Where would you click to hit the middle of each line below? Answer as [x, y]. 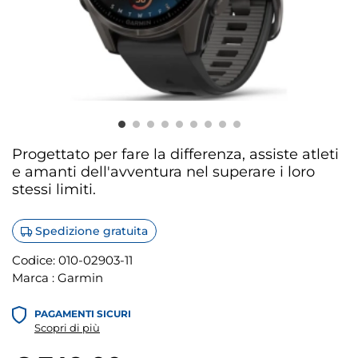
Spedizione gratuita [90, 231]
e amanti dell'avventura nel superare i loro [163, 171]
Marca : [35, 278]
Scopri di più [67, 328]
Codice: [34, 260]
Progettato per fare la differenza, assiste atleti [175, 154]
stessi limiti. [54, 189]
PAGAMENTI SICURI [83, 314]
